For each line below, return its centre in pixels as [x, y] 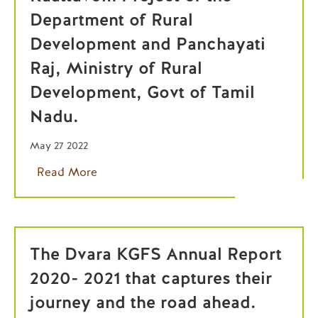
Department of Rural [111, 20]
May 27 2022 [59, 146]
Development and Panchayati [148, 44]
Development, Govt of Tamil [142, 92]
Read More [67, 172]
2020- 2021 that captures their [151, 278]
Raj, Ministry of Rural [116, 68]
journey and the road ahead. [143, 302]
